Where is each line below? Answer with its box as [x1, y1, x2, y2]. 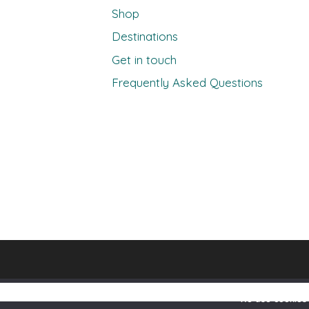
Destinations [112, 29, 178, 44]
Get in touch [112, 52, 177, 67]
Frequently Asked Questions [112, 75, 263, 90]
